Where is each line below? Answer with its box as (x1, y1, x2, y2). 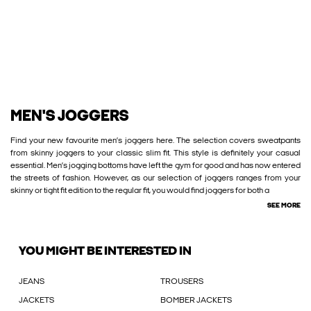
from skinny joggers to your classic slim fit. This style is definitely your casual (10, 149, 301, 158)
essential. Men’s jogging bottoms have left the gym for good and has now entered (10, 161, 301, 170)
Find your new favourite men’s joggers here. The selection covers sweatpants (10, 136, 301, 145)
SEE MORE (267, 201, 301, 210)
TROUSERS (160, 277, 204, 286)
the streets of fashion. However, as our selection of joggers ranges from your (10, 174, 301, 183)
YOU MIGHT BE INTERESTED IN (19, 244, 192, 258)
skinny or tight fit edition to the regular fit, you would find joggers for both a (10, 186, 269, 195)
